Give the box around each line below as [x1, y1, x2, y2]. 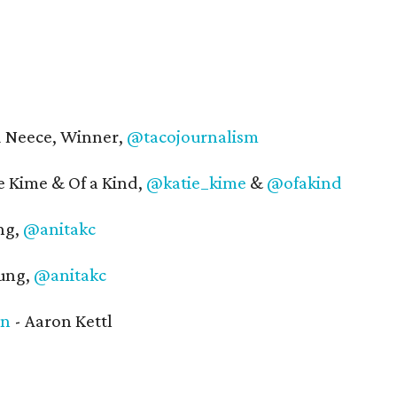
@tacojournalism [127, 126, 259, 147]
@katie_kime [146, 172, 246, 193]
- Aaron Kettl [11, 310, 113, 331]
